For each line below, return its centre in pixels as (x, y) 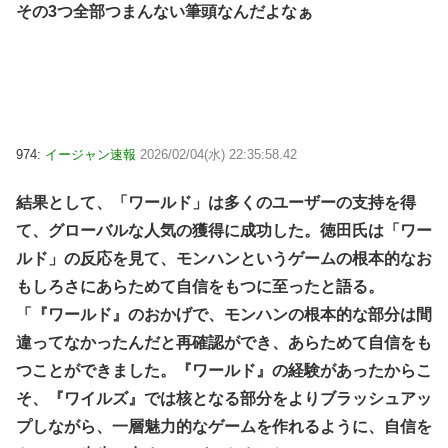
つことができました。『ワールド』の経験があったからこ (224, 371)
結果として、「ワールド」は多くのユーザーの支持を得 (216, 203)
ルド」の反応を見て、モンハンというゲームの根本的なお (224, 259)
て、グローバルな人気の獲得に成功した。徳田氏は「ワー (224, 231)
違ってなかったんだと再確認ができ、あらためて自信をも (224, 343)
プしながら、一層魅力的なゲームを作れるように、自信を (224, 427)
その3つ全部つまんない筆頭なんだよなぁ (164, 12)
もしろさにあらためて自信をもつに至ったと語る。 (200, 287)
